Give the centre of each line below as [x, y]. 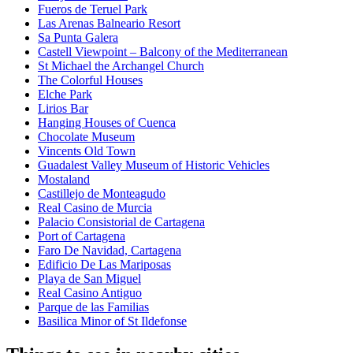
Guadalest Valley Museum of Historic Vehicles [154, 165]
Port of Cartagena [82, 236]
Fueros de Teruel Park [93, 9]
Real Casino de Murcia [95, 208]
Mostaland [64, 180]
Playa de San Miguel [89, 279]
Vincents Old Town [87, 151]
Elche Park [65, 95]
